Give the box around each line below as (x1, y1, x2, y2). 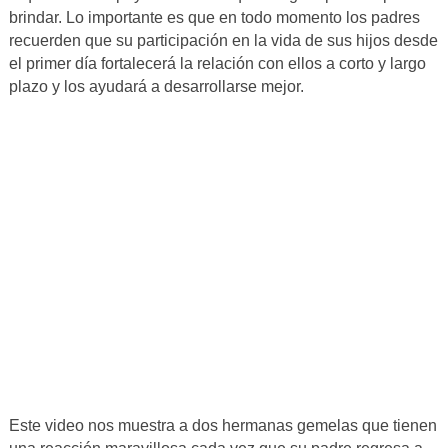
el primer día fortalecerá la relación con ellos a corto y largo (8, 55, 426, 73)
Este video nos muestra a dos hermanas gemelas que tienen (8, 417, 437, 435)
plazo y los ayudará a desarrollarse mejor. (8, 78, 304, 96)
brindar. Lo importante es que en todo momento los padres (8, 9, 420, 27)
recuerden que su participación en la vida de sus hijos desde (8, 32, 438, 50)
